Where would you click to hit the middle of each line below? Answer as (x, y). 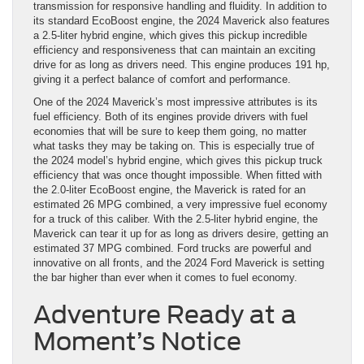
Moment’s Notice (137, 342)
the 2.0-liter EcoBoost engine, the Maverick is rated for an (169, 190)
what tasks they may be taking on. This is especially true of (174, 146)
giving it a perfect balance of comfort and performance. (162, 80)
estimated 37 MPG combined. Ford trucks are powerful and (172, 249)
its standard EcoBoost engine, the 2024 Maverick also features (182, 21)
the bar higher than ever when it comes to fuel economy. (165, 278)
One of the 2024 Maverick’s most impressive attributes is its (175, 102)
